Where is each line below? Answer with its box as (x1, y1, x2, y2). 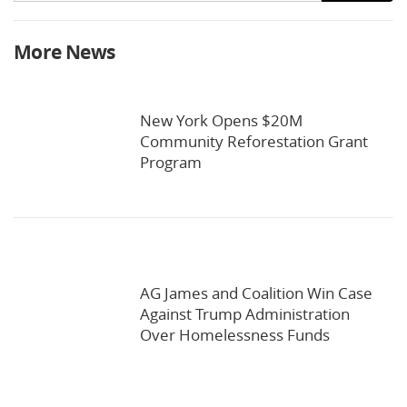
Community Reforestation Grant (140, 131, 368, 153)
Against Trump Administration (140, 303, 350, 325)
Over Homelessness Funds (140, 324, 330, 346)
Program (140, 152, 202, 174)
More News (14, 39, 115, 66)
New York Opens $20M (140, 110, 303, 132)
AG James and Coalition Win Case (140, 283, 372, 304)
